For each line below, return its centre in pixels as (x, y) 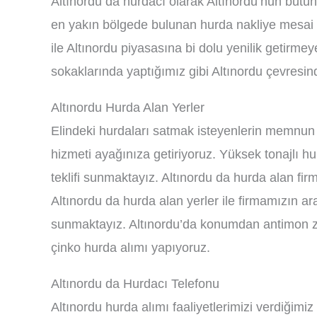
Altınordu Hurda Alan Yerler (128, 108)
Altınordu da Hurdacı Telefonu (135, 284)
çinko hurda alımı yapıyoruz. (131, 248)
